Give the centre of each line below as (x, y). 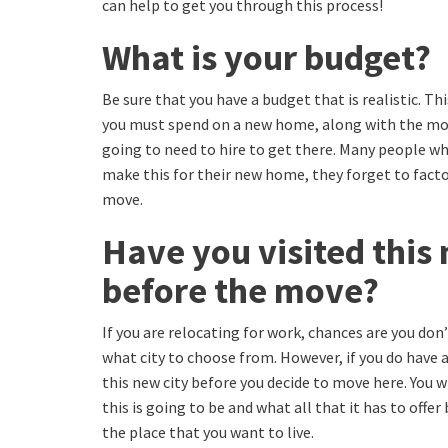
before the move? (240, 291)
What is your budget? (266, 58)
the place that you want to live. (208, 432)
